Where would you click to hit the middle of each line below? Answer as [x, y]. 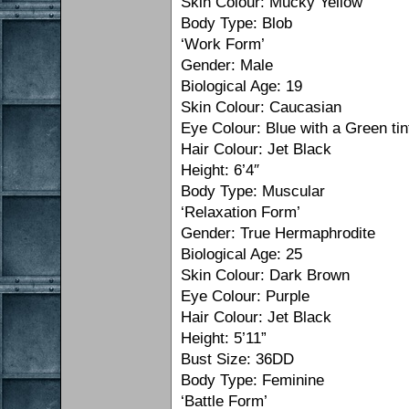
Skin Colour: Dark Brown [266, 276]
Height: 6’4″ [220, 171]
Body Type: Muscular [253, 192]
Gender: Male [227, 66]
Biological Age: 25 [242, 255]
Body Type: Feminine [253, 381]
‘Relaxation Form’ [241, 213]
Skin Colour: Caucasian [262, 108]
